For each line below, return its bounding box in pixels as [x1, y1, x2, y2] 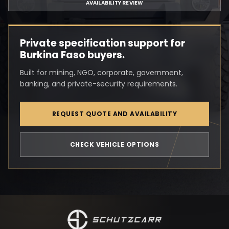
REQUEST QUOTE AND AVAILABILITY [52, 109, 177, 118]
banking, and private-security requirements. [20, 79, 177, 89]
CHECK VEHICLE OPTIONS [70, 140, 159, 149]
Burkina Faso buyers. [20, 48, 125, 62]
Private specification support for [20, 36, 185, 50]
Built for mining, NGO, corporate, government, [20, 67, 183, 78]
